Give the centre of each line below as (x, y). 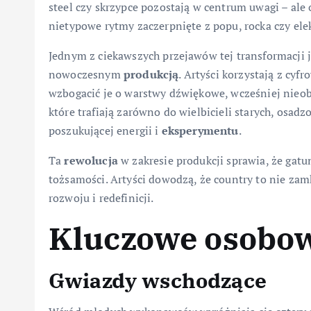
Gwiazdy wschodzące (158, 280)
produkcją (151, 75)
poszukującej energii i (105, 131)
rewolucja (91, 161)
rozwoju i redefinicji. (101, 198)
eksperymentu (200, 131)
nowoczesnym (86, 75)
